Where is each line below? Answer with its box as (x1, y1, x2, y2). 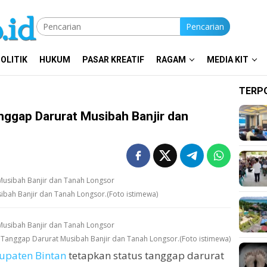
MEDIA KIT (207, 55, 249, 64)
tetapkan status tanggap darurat (66, 248, 224, 262)
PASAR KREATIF (82, 55, 144, 64)
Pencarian (186, 21, 224, 32)
